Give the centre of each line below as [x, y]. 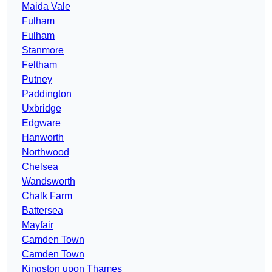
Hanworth [43, 138]
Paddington [47, 94]
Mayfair [38, 225]
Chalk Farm [47, 196]
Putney [37, 80]
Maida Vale [46, 7]
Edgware [41, 123]
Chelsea [40, 167]
